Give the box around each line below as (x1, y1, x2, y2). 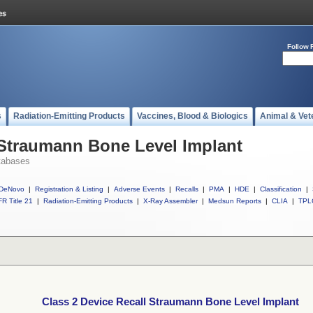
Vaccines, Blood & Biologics (137, 111, 248, 121)
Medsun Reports (208, 197, 261, 205)
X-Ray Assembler (143, 197, 198, 205)
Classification (260, 185, 302, 193)
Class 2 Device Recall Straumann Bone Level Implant (42, 296, 299, 307)
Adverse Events (114, 185, 165, 193)
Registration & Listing (35, 185, 103, 193)
